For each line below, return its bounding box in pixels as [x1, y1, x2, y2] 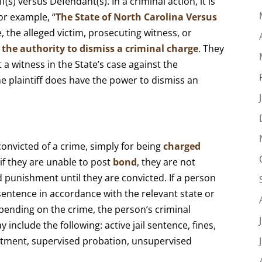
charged [161, 139, 201, 153]
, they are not [137, 155, 196, 168]
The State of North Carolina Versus [56, 10, 218, 23]
